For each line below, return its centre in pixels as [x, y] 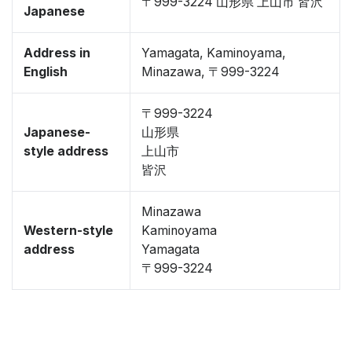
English [46, 72]
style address [66, 151]
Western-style [68, 231]
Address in [57, 53]
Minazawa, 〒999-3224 [211, 72]
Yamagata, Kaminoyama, [214, 53]
